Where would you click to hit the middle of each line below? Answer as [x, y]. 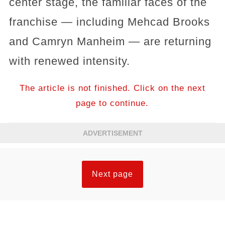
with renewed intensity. [69, 61]
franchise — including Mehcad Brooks [109, 22]
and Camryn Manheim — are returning [110, 42]
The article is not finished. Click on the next [112, 88]
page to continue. [113, 103]
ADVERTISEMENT [113, 133]
